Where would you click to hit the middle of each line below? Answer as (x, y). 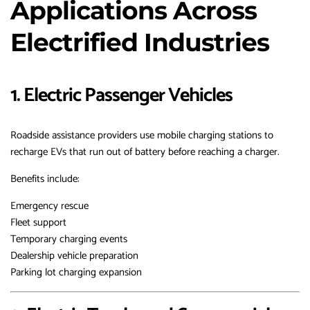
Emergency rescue (49, 206)
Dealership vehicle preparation (74, 256)
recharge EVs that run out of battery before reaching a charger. (145, 152)
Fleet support (38, 223)
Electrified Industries (140, 43)
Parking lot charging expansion (76, 273)
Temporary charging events (69, 239)
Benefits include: (45, 179)
